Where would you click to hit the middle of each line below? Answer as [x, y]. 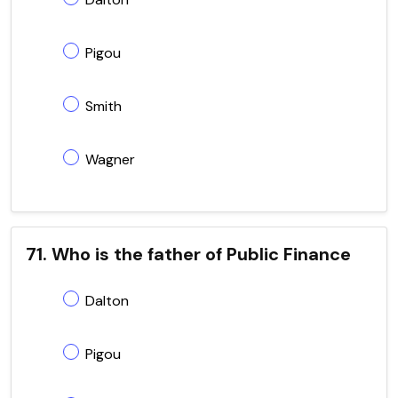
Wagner [110, 159]
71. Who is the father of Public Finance [188, 254]
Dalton [107, 300]
